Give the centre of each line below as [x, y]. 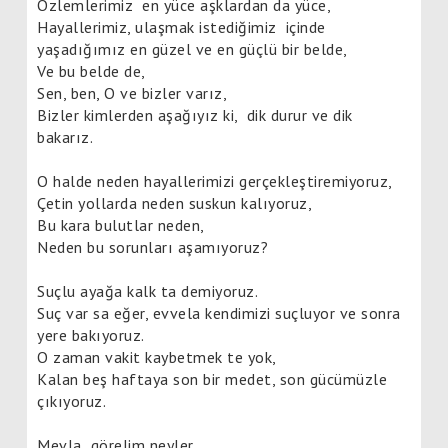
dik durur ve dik [299, 114]
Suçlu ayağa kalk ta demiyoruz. [147, 290]
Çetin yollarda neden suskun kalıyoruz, [174, 202]
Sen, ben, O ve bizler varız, [132, 92]
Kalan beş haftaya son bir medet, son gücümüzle [212, 378]
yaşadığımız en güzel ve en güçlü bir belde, [192, 48]
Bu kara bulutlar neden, [121, 224]
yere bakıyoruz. [91, 334]
